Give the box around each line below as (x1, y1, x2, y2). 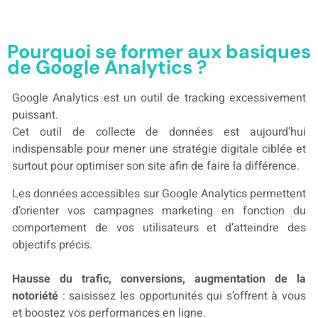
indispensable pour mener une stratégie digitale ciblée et (12, 141, 306, 158)
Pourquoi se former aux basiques (7, 39, 311, 65)
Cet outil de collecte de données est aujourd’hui (12, 124, 306, 141)
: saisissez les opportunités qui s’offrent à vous (58, 287, 306, 305)
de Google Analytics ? (7, 55, 207, 80)
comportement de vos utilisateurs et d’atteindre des (12, 219, 306, 236)
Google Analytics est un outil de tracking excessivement (12, 89, 306, 107)
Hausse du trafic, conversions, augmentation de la (12, 270, 306, 287)
